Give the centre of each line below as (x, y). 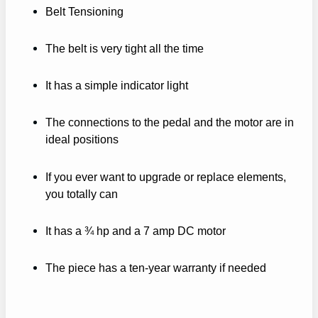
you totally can (82, 193)
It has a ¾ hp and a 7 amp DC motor (136, 230)
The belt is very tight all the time (125, 49)
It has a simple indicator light (117, 86)
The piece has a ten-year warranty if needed (156, 267)
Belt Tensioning (84, 11)
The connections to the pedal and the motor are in (170, 122)
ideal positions (82, 139)
